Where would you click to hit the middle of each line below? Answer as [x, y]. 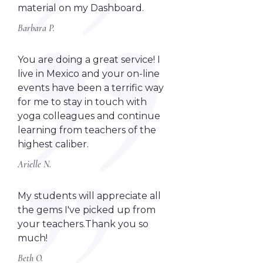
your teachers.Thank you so [83, 224]
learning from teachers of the [87, 130]
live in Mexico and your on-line [89, 74]
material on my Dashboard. [81, 8]
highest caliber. [53, 144]
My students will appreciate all [90, 196]
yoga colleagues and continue [89, 116]
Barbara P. [36, 28]
